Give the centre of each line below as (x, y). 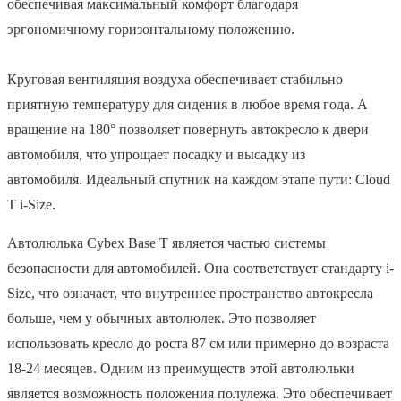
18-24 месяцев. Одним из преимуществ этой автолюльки (181, 368)
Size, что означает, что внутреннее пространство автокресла (190, 293)
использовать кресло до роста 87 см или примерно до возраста (198, 343)
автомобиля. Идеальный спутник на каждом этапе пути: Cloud (199, 179)
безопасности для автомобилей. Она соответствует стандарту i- (200, 268)
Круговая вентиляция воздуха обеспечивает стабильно (175, 79)
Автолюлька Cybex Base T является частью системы (166, 243)
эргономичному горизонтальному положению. (151, 29)
